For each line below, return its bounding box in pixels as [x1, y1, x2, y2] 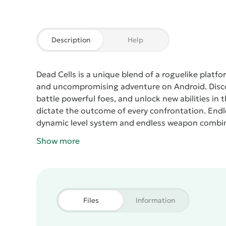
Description [51, 35, 90, 44]
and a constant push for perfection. [36, 130, 173, 140]
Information [136, 196, 175, 205]
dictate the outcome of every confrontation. [36, 105, 206, 116]
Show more [36, 136, 80, 146]
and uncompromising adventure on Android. [36, 81, 207, 91]
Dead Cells [36, 69, 76, 79]
